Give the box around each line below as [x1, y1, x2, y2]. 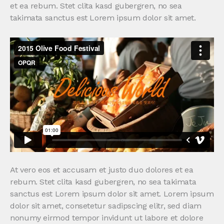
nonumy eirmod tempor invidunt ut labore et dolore [10, 213, 203, 223]
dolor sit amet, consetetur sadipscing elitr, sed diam [10, 201, 201, 211]
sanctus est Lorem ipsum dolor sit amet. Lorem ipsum [10, 189, 214, 199]
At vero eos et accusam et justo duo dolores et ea [10, 165, 193, 175]
